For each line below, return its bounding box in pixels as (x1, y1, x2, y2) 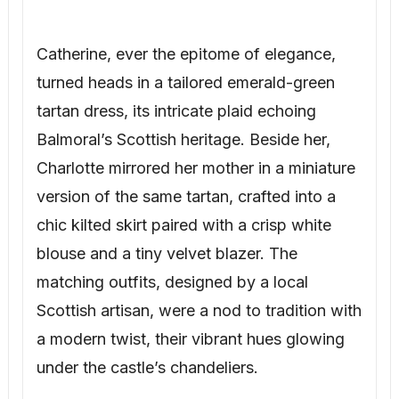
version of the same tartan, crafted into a (36, 187, 336, 207)
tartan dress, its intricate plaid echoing (36, 102, 316, 121)
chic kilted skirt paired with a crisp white (36, 216, 331, 235)
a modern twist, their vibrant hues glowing (36, 330, 345, 349)
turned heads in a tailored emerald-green (36, 73, 335, 93)
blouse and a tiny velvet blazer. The (36, 244, 297, 264)
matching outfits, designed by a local (36, 273, 308, 292)
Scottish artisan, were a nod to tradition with (36, 301, 362, 321)
